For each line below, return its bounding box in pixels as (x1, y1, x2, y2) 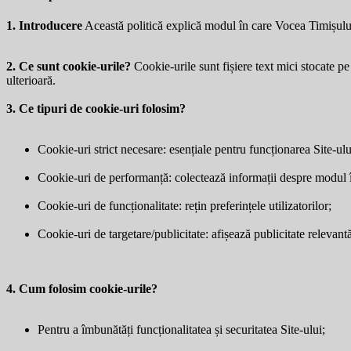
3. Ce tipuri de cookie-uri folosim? (6, 101, 186, 115)
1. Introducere (6, 18, 82, 32)
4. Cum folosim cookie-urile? (6, 281, 157, 295)
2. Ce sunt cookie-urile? (6, 59, 131, 73)
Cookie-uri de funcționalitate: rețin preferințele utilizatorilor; (38, 198, 331, 212)
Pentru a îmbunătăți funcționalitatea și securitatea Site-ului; (38, 322, 325, 336)
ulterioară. (6, 73, 56, 87)
